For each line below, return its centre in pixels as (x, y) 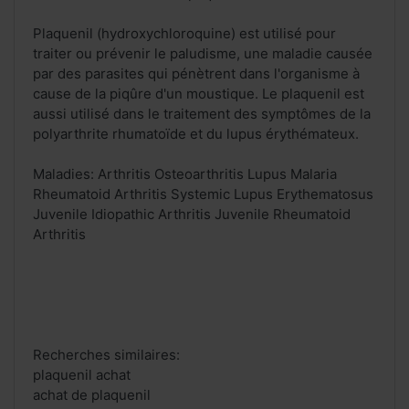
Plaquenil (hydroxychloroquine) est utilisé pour (184, 34)
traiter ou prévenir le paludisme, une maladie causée (203, 54)
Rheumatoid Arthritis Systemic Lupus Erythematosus (203, 194)
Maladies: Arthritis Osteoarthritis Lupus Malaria (185, 174)
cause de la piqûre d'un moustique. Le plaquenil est (199, 94)
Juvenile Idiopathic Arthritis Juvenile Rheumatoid (192, 215)
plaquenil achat (82, 375)
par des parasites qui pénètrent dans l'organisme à (196, 74)
